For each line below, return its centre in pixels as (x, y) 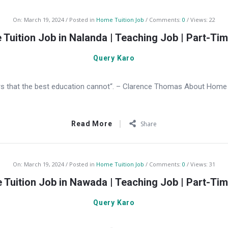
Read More (92, 124)
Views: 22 (203, 20)
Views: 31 (203, 164)
